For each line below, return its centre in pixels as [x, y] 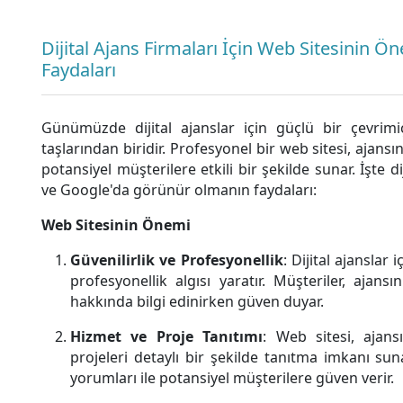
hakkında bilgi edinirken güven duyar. [197, 301]
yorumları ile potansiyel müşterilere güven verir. [232, 377]
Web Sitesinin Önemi [116, 224]
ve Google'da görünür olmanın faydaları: [179, 189]
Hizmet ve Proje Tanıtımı [167, 336]
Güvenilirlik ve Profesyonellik [177, 260]
